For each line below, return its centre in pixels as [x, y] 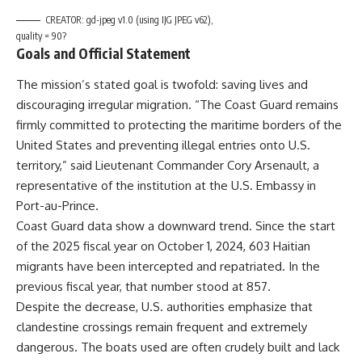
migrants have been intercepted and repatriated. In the [168, 266]
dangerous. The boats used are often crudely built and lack [178, 347]
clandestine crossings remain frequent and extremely [162, 326]
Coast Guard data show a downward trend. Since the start [176, 225]
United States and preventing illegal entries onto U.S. [163, 145]
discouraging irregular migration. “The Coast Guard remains [177, 104]
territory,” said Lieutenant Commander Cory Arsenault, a [168, 165]
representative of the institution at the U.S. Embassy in [166, 185]
